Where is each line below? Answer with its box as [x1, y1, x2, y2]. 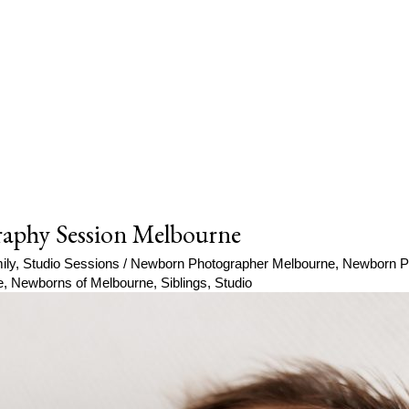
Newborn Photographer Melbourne [131, 256, 335, 272]
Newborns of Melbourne [11, 275, 153, 291]
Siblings [161, 275, 207, 291]
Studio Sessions [23, 256, 120, 272]
